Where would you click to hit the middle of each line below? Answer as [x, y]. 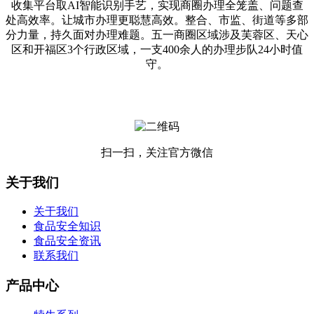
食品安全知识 [67, 226]
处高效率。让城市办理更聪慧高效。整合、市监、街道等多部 [157, 20]
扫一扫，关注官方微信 [157, 152]
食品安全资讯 [67, 241]
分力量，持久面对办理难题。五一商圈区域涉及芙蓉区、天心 [157, 34]
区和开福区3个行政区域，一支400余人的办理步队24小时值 [157, 49]
